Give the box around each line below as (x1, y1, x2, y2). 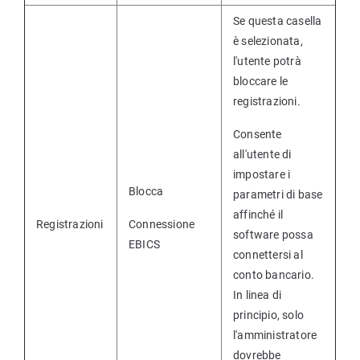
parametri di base (233, 188, 323, 201)
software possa (233, 228, 313, 241)
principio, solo (233, 309, 304, 321)
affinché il (233, 208, 284, 221)
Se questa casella (233, 14, 322, 27)
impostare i (233, 168, 291, 181)
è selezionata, (233, 35, 303, 47)
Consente (233, 128, 282, 141)
